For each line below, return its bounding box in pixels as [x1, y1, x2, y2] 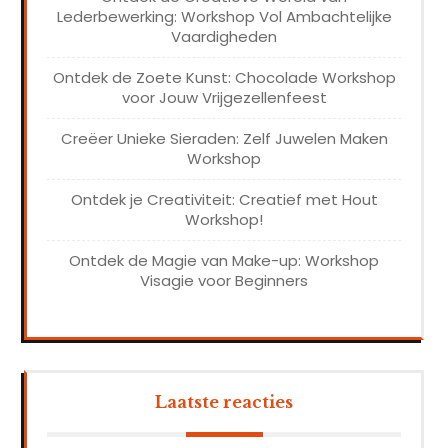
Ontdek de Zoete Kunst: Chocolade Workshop [52, 67, 396, 89]
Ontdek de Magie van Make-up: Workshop [69, 250, 379, 272]
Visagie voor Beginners [140, 270, 308, 292]
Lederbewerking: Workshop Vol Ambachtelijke [56, 6, 392, 28]
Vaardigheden [171, 26, 277, 48]
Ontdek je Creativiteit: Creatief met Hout [70, 189, 378, 211]
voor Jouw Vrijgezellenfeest [121, 87, 327, 109]
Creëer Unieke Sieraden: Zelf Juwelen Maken [60, 128, 388, 150]
